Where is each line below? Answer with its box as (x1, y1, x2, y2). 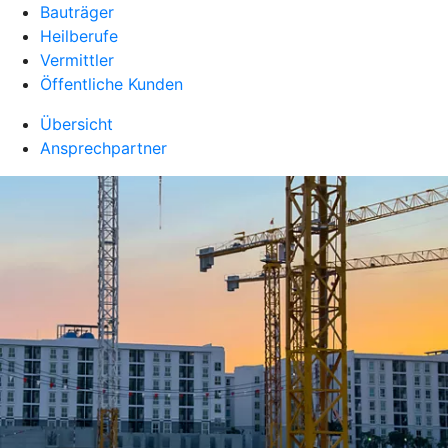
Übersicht (40, 114, 113, 134)
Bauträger (40, 2, 114, 22)
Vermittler (40, 50, 114, 70)
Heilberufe (40, 26, 118, 46)
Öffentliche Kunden (40, 74, 183, 94)
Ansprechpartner (40, 138, 167, 158)
